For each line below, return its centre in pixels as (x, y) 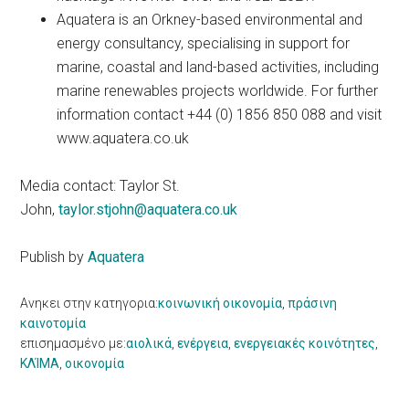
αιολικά (149, 344)
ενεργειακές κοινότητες (305, 344)
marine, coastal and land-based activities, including (218, 68)
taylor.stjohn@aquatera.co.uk (150, 210)
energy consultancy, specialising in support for (204, 44)
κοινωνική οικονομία (220, 304)
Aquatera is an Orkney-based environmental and (210, 20)
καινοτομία (53, 324)
